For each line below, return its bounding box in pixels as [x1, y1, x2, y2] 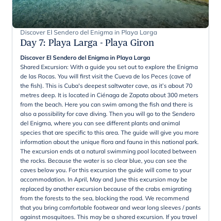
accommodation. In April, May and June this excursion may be [20, 175, 187, 183]
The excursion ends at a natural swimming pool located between [20, 147, 196, 155]
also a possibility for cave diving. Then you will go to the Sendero [20, 110, 195, 117]
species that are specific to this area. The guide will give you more [20, 128, 199, 136]
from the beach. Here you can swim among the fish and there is [20, 100, 193, 108]
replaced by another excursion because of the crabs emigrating [20, 184, 191, 192]
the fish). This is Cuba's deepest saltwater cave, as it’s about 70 [20, 81, 192, 89]
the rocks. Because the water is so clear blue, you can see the [20, 156, 187, 164]
